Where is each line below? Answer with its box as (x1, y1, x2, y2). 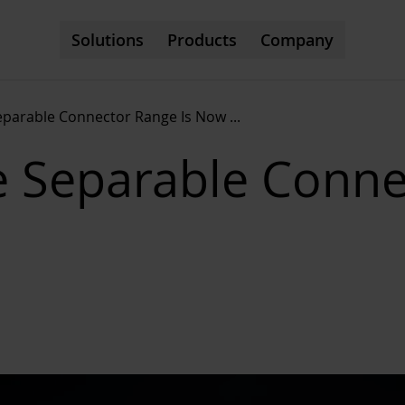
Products (167, 29, 237, 51)
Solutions (71, 29, 144, 51)
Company (260, 29, 334, 51)
